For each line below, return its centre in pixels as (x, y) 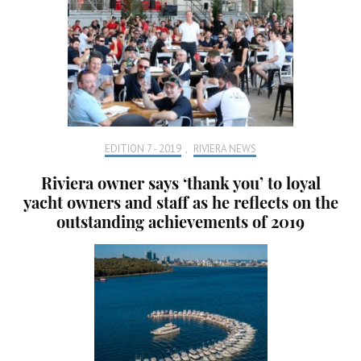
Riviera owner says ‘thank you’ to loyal (180, 183)
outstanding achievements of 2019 (180, 222)
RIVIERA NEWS (225, 149)
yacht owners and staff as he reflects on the (180, 202)
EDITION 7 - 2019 (143, 149)
